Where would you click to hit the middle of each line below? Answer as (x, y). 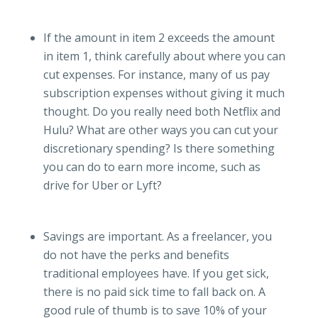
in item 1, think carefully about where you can (164, 56)
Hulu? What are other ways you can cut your (160, 130)
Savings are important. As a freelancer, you (157, 237)
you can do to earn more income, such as (152, 167)
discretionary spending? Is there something (159, 149)
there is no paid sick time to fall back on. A (154, 292)
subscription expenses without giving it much (164, 93)
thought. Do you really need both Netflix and (161, 112)
